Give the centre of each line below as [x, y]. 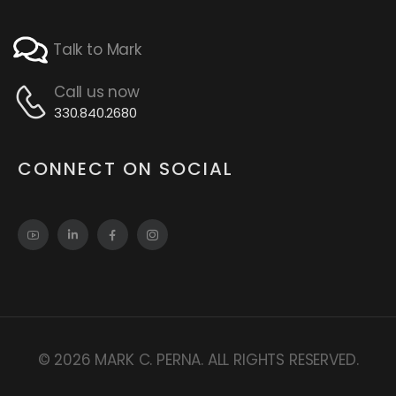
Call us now [96, 92]
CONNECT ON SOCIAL [126, 169]
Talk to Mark [97, 50]
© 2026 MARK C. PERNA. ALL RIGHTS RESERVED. [198, 360]
